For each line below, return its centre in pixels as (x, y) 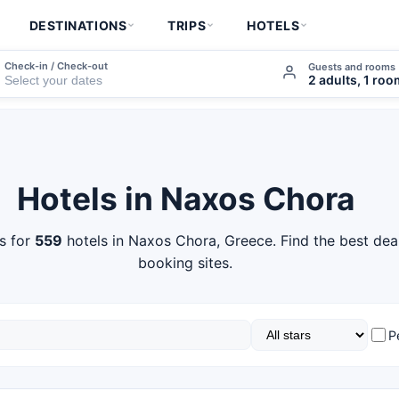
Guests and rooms (352, 66)
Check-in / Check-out (57, 65)
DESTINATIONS (78, 25)
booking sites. (185, 263)
